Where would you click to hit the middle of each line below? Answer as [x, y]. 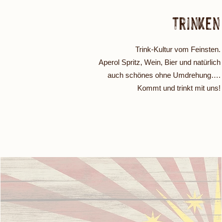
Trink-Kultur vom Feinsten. [178, 49]
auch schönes [131, 75]
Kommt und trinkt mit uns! [179, 88]
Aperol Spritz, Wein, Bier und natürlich [159, 62]
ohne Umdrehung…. [188, 75]
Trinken [196, 22]
